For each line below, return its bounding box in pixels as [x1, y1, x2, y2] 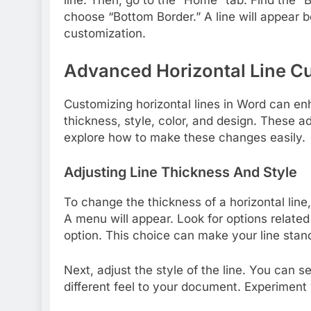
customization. [64, 26, 146, 41]
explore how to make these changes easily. [64, 131, 305, 145]
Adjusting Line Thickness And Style [64, 163, 297, 180]
